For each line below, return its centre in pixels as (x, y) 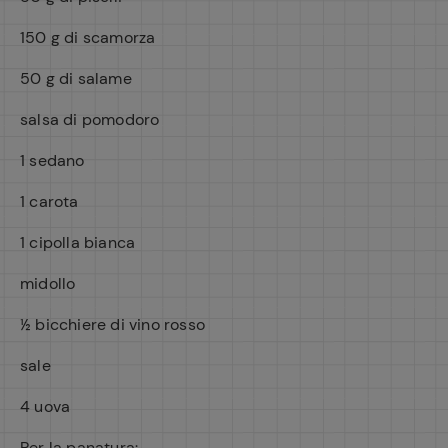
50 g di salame (76, 78)
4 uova (45, 406)
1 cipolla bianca (78, 242)
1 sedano (52, 160)
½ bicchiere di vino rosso (112, 324)
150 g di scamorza (88, 37)
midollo (48, 283)
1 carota (49, 201)
